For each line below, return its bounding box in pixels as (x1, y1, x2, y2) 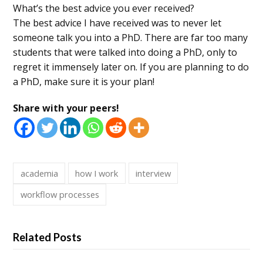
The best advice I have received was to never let (13, 16, 222, 29)
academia (20, 167, 58, 179)
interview (136, 167, 171, 179)
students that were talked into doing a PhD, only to (13, 45, 238, 59)
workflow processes (20, 188, 99, 200)
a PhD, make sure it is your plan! (13, 75, 155, 88)
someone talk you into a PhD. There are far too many (13, 31, 248, 44)
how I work (75, 167, 119, 179)
